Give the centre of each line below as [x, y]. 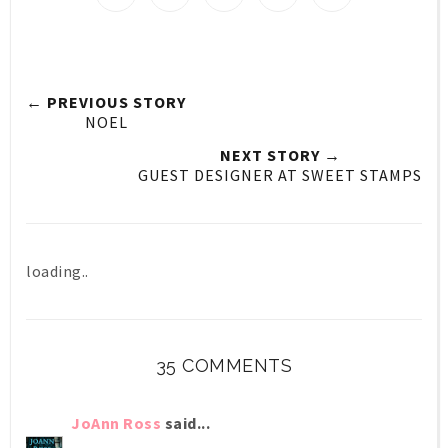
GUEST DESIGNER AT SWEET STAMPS [280, 174]
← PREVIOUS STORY [106, 101]
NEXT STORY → [280, 154]
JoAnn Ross [116, 422]
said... [185, 422]
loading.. [57, 270]
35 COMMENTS [224, 365]
